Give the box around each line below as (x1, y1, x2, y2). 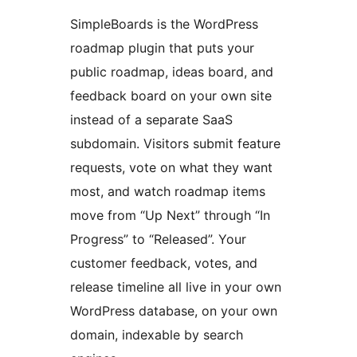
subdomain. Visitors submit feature (70, 135, 280, 152)
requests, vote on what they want (70, 159, 273, 176)
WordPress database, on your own (70, 303, 277, 320)
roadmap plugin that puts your (70, 40, 254, 57)
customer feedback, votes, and (70, 255, 257, 272)
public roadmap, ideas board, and (70, 64, 273, 80)
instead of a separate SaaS (70, 112, 233, 128)
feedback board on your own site (70, 88, 272, 104)
